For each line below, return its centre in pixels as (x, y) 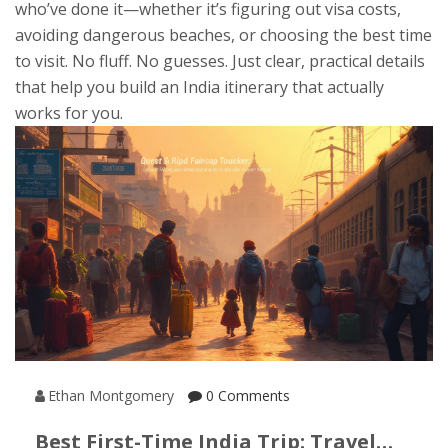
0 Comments (246, 396)
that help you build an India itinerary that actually (199, 87)
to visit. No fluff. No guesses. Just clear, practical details (220, 61)
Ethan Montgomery (111, 396)
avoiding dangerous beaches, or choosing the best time (223, 35)
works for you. (69, 113)
